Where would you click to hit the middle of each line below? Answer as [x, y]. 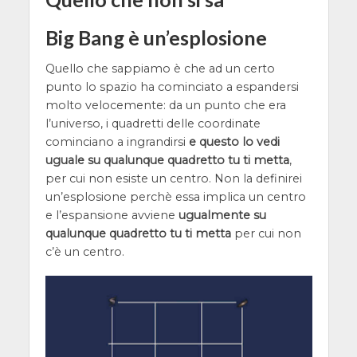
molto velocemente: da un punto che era [165, 106]
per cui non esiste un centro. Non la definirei [173, 179]
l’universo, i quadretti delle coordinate [153, 124]
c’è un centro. [84, 252]
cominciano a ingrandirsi [117, 142]
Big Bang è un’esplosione [156, 37]
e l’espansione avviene [112, 216]
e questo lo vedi [234, 142]
